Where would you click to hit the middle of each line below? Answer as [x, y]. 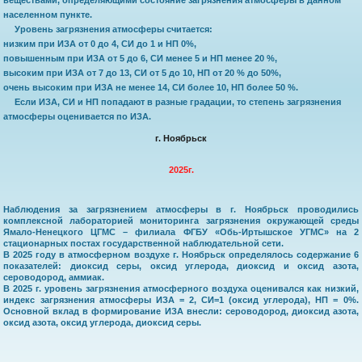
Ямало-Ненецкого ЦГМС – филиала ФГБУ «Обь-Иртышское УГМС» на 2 [181, 232]
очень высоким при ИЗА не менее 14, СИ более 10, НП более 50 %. [151, 87]
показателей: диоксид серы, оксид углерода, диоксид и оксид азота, [181, 265]
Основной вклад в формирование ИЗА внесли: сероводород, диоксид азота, [181, 311]
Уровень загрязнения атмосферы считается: [113, 29]
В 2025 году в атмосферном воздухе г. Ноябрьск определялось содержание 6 [181, 254]
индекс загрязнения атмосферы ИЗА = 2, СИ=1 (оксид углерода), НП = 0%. [181, 299]
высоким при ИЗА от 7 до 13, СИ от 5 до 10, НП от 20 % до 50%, [143, 72]
